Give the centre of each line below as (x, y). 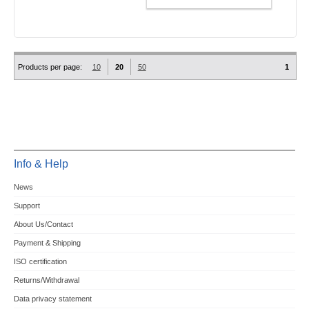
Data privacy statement (52, 299)
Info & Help (41, 164)
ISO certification (40, 261)
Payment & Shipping (47, 243)
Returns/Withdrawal (46, 280)
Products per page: (50, 67)
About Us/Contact (43, 224)
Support (27, 206)
